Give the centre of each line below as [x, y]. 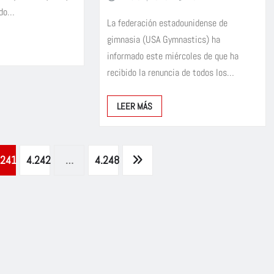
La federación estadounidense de [167, 23]
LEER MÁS [134, 106]
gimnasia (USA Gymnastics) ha [163, 39]
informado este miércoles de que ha [172, 56]
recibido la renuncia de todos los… [170, 72]
